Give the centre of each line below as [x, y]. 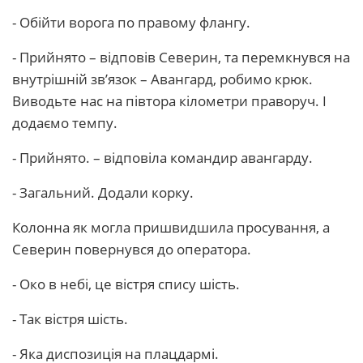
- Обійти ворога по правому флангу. [131, 22]
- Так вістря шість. [70, 319]
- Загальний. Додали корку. [103, 192]
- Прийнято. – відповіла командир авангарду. [162, 158]
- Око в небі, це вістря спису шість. [126, 284]
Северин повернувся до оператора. [132, 249]
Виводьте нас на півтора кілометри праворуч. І [169, 101]
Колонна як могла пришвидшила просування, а [171, 227]
